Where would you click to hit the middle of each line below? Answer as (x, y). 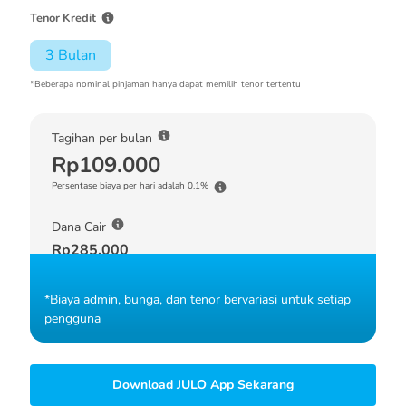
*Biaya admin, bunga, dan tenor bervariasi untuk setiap (198, 299)
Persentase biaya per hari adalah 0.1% (130, 185)
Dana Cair (79, 227)
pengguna (72, 318)
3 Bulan (71, 55)
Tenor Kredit (63, 18)
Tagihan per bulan (102, 139)
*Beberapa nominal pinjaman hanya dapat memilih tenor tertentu (165, 84)
